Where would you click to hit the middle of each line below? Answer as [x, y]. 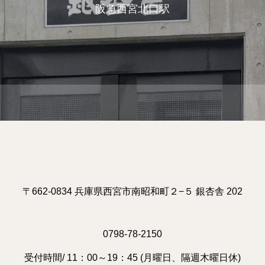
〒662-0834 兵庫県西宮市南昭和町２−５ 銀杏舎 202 [132, 191]
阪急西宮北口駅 [132, 9]
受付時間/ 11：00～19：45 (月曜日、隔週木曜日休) [132, 258]
